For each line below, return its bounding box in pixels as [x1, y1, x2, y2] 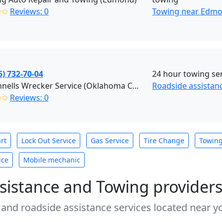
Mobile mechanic [23, 155, 80, 165]
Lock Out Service [21, 136, 76, 145]
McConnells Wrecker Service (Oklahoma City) [132, 80, 139, 91]
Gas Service [91, 136, 129, 145]
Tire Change [144, 136, 184, 145]
